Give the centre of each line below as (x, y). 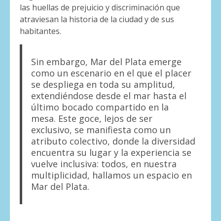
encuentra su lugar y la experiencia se (111, 153)
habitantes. (40, 31)
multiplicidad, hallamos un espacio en (111, 175)
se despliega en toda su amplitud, (103, 85)
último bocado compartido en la (100, 107)
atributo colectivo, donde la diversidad (113, 141)
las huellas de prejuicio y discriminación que (100, 8)
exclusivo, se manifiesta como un (101, 130)
